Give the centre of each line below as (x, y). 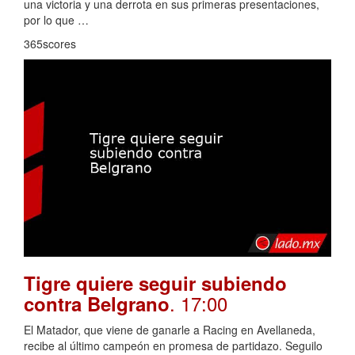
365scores (50, 43)
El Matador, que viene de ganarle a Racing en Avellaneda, (170, 330)
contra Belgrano (97, 304)
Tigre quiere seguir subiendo (155, 283)
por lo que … (56, 19)
